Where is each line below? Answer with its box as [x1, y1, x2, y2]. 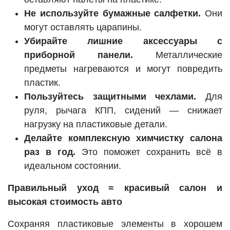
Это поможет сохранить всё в [75, 147, 222, 158]
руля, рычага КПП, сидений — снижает [24, 105, 222, 116]
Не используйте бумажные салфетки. [24, 8, 201, 19]
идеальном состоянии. [24, 161, 121, 171]
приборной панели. [24, 50, 133, 61]
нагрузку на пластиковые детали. [24, 119, 167, 130]
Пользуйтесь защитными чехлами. [24, 91, 197, 102]
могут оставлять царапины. [24, 22, 142, 33]
